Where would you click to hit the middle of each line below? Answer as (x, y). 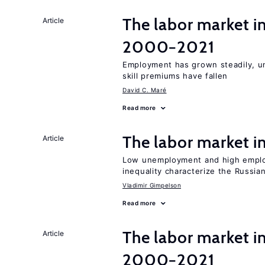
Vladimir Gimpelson (152, 185)
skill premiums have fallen (175, 76)
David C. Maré (145, 90)
